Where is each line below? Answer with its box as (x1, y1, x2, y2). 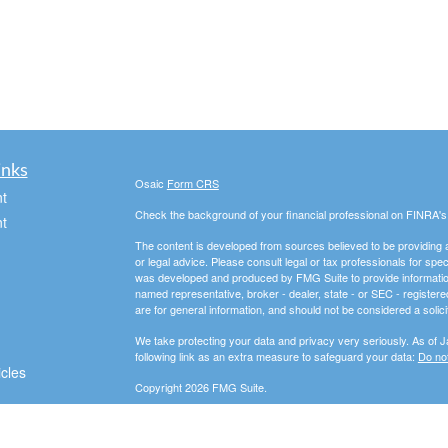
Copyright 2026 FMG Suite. (134, 379, 267, 395)
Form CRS (166, 175, 219, 191)
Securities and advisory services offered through (134, 410, 374, 426)
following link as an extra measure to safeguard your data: (134, 348, 418, 364)
